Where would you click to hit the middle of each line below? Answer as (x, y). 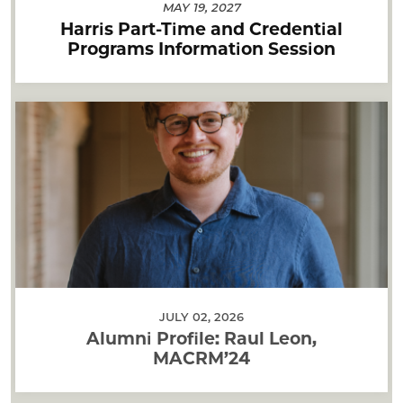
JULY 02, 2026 (201, 317)
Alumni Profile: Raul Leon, (201, 338)
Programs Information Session (201, 49)
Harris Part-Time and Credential (201, 29)
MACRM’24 (201, 358)
